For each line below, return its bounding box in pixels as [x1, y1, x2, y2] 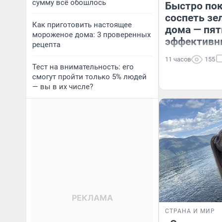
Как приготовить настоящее [32, 20, 132, 29]
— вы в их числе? [32, 82, 93, 91]
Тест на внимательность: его [32, 62, 134, 71]
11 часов [165, 55, 191, 63]
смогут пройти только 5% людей [32, 72, 147, 81]
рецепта [32, 40, 60, 49]
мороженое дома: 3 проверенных [32, 30, 151, 39]
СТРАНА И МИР [165, 208, 215, 215]
